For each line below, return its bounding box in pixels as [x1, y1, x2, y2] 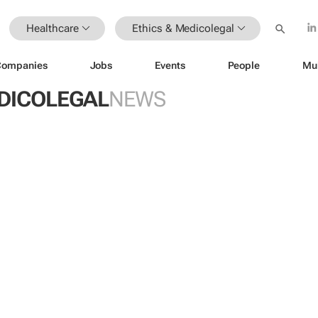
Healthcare [26, 21, 79, 35]
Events [155, 59, 185, 71]
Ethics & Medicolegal [132, 21, 234, 35]
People [227, 59, 260, 71]
